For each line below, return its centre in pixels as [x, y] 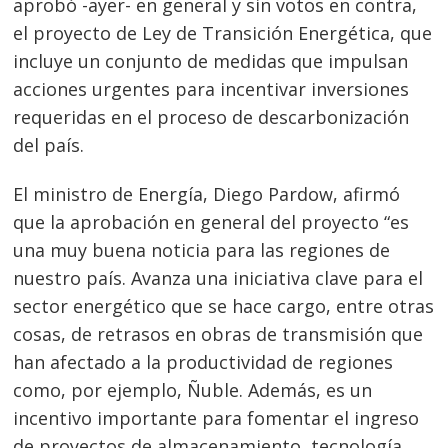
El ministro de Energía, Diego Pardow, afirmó [207, 194]
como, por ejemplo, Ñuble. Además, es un [193, 390]
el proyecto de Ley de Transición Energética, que [223, 32]
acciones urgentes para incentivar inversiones [211, 88]
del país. [49, 144]
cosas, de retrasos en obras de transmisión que [218, 334]
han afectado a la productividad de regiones [203, 362]
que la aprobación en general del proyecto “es [211, 222]
